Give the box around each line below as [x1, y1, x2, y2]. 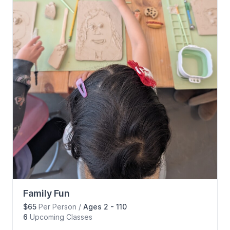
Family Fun [23, 187, 70, 199]
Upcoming [28, 212, 66, 221]
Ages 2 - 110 [83, 202, 127, 211]
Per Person [36, 202, 79, 211]
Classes [66, 212, 92, 221]
